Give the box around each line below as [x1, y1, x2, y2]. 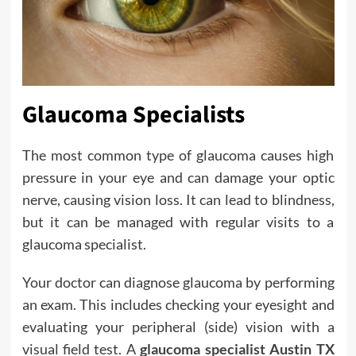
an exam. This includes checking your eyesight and [21, 296, 335, 313]
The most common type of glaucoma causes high [21, 146, 335, 164]
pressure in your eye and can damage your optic [21, 168, 335, 186]
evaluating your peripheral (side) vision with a [21, 318, 335, 335]
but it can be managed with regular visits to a [21, 213, 335, 230]
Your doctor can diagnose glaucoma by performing [21, 273, 335, 291]
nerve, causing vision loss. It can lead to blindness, [21, 191, 335, 208]
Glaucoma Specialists [21, 98, 245, 132]
